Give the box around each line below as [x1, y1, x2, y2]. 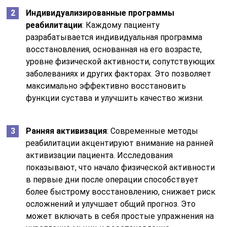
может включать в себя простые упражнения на [26, 211, 214, 221]
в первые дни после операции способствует [26, 174, 199, 184]
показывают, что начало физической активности [26, 162, 215, 172]
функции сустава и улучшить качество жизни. [26, 93, 204, 103]
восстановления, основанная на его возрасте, [26, 44, 202, 54]
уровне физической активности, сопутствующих [26, 56, 215, 66]
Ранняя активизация [26, 126, 107, 136]
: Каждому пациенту [82, 20, 160, 30]
